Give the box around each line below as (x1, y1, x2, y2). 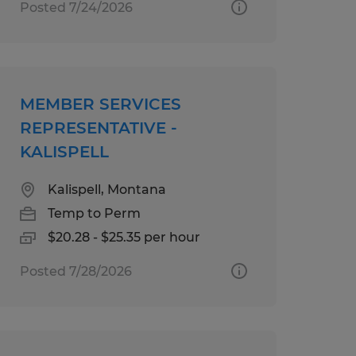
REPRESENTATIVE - (19, 118, 177, 137)
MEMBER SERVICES (19, 94, 181, 114)
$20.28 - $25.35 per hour (47, 229, 200, 245)
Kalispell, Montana (47, 181, 166, 197)
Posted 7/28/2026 (19, 263, 132, 279)
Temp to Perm (47, 205, 141, 221)
